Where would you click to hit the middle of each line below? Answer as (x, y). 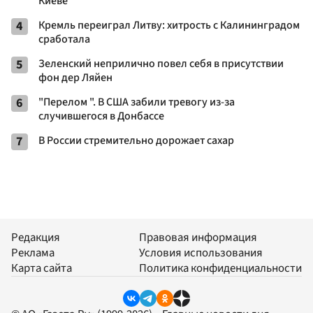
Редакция (36, 238)
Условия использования (201, 253)
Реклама (33, 253)
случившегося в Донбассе (101, 116)
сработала (64, 39)
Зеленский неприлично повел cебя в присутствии (161, 63)
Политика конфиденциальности (220, 269)
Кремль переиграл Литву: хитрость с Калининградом (169, 25)
